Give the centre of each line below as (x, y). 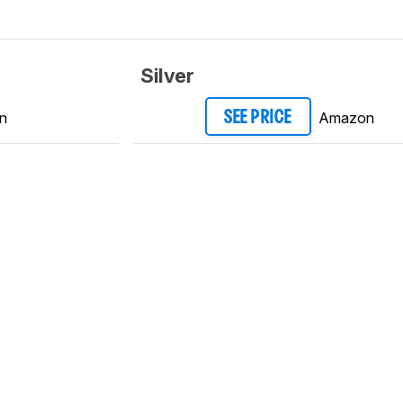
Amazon (346, 118)
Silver (167, 75)
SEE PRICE (258, 118)
